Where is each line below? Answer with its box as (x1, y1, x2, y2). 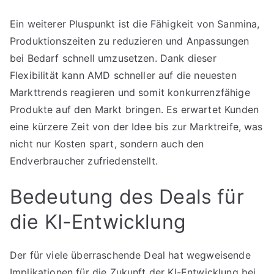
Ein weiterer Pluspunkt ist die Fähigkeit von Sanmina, (10, 18, 260, 30)
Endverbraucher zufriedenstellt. (10, 155, 158, 167)
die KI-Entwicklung (10, 210, 186, 234)
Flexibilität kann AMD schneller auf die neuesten (10, 69, 237, 81)
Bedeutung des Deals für (10, 185, 244, 209)
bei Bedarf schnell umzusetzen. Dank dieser (10, 52, 217, 64)
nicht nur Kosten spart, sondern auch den (10, 138, 204, 150)
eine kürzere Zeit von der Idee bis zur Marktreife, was (10, 120, 263, 133)
